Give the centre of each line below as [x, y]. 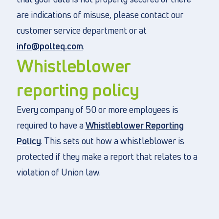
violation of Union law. [58, 172]
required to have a [51, 125]
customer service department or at [81, 30]
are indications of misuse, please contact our [100, 15]
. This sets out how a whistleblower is [112, 141]
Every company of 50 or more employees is [97, 109]
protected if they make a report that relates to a [107, 156]
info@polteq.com [50, 46]
